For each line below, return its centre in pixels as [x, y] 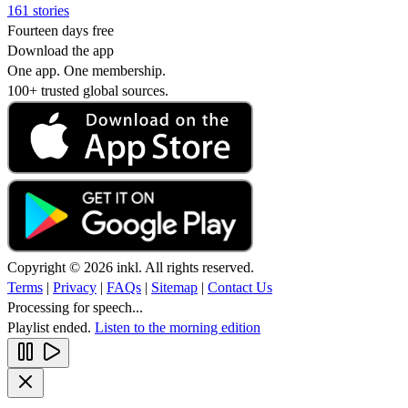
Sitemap [174, 287]
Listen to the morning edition [178, 327]
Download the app [61, 50]
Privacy [75, 287]
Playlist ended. [51, 327]
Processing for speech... [75, 307]
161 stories [38, 10]
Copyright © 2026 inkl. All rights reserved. [131, 267]
